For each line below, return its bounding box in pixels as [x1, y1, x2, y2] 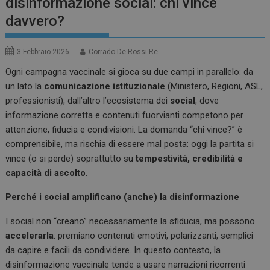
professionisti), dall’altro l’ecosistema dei [5, 95, 171, 107]
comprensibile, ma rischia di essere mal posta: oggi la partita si [5, 139, 254, 150]
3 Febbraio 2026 [17, 48, 70, 57]
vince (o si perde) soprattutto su [5, 153, 136, 165]
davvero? [5, 13, 65, 30]
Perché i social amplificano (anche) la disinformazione [5, 192, 240, 203]
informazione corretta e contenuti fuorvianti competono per [5, 110, 244, 121]
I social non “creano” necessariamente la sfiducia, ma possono [5, 216, 256, 227]
